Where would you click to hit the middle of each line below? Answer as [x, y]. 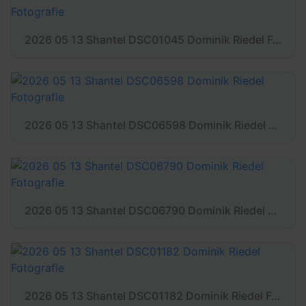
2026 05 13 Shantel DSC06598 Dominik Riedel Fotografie [273, 125]
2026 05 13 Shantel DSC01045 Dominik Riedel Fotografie [277, 40]
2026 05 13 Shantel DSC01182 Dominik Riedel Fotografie [276, 296]
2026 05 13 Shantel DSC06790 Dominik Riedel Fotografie [272, 210]
